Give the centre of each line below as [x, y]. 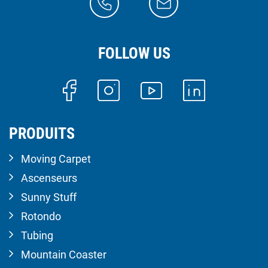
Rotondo [41, 217]
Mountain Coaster [64, 255]
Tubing [37, 236]
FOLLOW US [134, 53]
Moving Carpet [56, 159]
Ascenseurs [49, 178]
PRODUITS [42, 134]
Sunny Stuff [49, 197]
